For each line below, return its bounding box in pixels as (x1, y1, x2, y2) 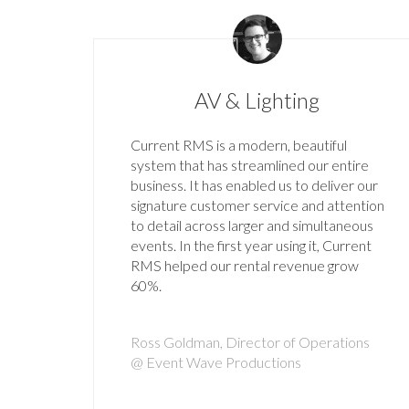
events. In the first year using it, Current (131, 236, 372, 255)
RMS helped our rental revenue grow (131, 257, 359, 275)
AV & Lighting (194, 87, 320, 114)
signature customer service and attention (131, 196, 384, 215)
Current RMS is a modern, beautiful (131, 136, 347, 154)
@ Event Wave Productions (131, 353, 301, 372)
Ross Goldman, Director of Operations (131, 333, 370, 351)
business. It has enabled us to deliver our (131, 176, 378, 194)
